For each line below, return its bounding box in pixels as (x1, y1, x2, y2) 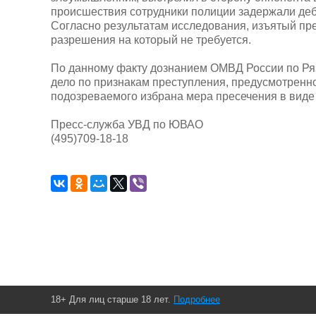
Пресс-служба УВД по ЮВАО (51, 118, 203, 130)
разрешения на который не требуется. (51, 33, 251, 46)
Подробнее (174, 293, 220, 305)
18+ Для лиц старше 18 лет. (51, 293, 174, 305)
